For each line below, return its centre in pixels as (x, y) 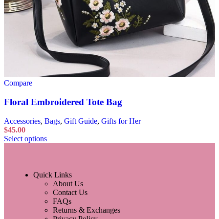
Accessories (22, 121)
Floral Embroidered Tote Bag (63, 102)
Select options (25, 138)
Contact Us (70, 192)
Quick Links (53, 175)
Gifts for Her (121, 121)
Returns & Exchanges (87, 210)
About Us (68, 183)
